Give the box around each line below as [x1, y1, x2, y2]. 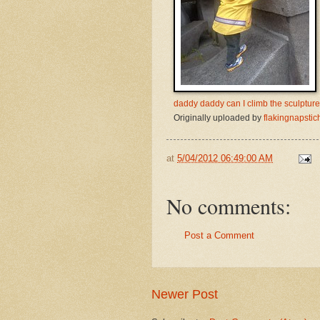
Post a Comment [184, 230, 254, 241]
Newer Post [151, 286, 218, 301]
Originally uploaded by [174, 112, 264, 123]
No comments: [166, 191, 291, 221]
